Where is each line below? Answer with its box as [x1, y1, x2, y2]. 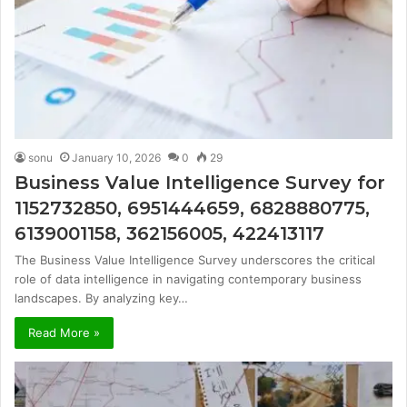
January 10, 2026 [72, 150, 161, 164]
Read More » [28, 324, 100, 340]
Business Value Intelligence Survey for [15, 171, 385, 194]
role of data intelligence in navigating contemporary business [15, 271, 362, 286]
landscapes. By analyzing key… [15, 290, 188, 305]
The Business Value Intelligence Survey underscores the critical [15, 252, 375, 267]
